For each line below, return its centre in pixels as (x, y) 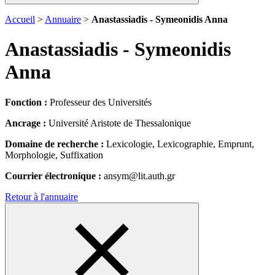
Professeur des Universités (99, 102)
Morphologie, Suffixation (54, 155)
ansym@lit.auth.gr (138, 176)
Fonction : (26, 102)
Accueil (20, 19)
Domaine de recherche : (54, 144)
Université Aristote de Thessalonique (120, 123)
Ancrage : (27, 123)
